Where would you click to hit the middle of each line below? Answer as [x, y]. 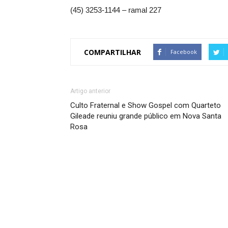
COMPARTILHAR [112, 52]
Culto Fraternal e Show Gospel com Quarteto [146, 105]
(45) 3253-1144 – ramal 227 [116, 10]
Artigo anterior [90, 91]
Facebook [184, 52]
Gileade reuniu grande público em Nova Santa [146, 116]
